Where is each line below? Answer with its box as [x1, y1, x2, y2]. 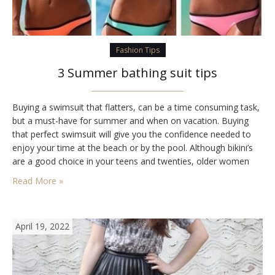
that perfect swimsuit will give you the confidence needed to [12, 128, 251, 141]
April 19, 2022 [15, 220, 69, 233]
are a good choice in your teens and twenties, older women [12, 155, 249, 168]
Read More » [12, 175, 63, 187]
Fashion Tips [115, 45, 160, 56]
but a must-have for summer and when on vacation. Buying [12, 115, 249, 127]
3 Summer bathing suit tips [58, 64, 217, 82]
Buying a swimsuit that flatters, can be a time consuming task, [12, 101, 260, 114]
